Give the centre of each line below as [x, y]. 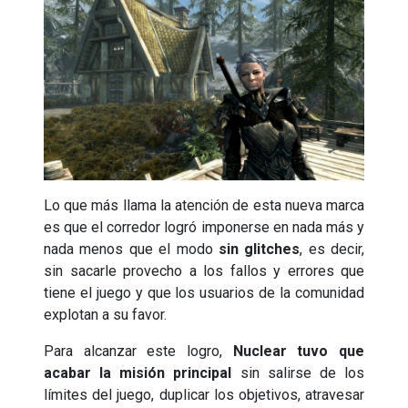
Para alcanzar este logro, [138, 351]
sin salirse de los [298, 372]
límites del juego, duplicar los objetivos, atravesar [204, 394]
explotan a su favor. [105, 314]
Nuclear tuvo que [299, 351]
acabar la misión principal [138, 372]
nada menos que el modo [131, 249]
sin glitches [259, 249]
